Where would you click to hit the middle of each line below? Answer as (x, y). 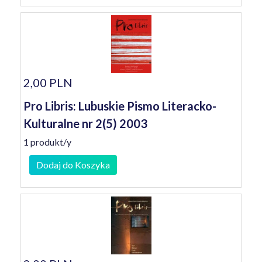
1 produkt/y (47, 142)
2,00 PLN (48, 82)
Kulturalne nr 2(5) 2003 (85, 123)
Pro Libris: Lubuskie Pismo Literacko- (120, 106)
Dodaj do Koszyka (73, 165)
